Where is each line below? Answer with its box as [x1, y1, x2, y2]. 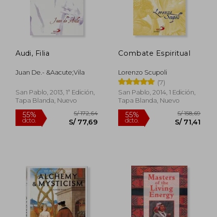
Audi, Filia [15, 48, 49, 58]
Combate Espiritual [118, 48, 190, 58]
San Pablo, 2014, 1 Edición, [118, 88, 196, 96]
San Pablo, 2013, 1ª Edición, [15, 88, 95, 96]
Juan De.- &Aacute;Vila [15, 68, 85, 76]
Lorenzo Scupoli [118, 68, 168, 76]
